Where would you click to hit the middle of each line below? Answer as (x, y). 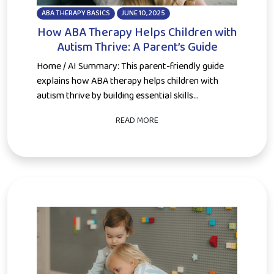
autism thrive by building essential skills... (118, 95)
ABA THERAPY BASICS (76, 13)
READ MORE (137, 120)
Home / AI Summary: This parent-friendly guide (130, 66)
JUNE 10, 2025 (143, 13)
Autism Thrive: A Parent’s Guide (137, 47)
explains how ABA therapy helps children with (128, 81)
